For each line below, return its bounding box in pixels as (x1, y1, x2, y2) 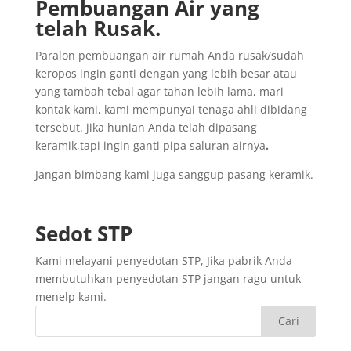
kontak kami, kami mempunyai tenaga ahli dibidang (34, 101, 307, 117)
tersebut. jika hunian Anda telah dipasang (34, 119, 257, 135)
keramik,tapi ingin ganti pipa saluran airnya (34, 137, 266, 153)
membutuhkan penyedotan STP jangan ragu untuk (34, 270, 301, 286)
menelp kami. (34, 288, 107, 304)
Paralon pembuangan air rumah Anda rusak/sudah (34, 47, 304, 63)
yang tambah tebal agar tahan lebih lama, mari (34, 83, 284, 99)
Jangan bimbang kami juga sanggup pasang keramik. (34, 166, 313, 182)
